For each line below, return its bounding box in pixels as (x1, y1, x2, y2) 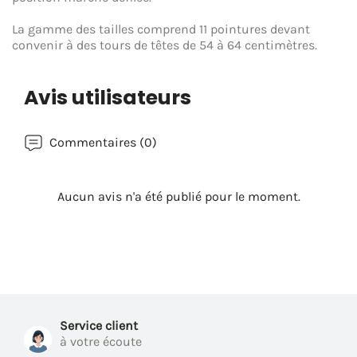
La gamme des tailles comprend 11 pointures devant (12, 22, 310, 37)
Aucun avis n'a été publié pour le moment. (57, 189, 300, 204)
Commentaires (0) (49, 135, 157, 150)
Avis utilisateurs (24, 84, 191, 112)
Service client (60, 318, 138, 333)
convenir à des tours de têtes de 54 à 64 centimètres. (12, 37, 317, 53)
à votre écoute (60, 334, 142, 349)
